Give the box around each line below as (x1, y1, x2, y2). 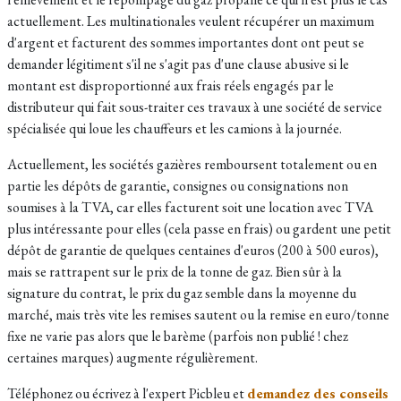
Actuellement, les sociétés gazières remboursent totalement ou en (7, 155, 377, 174)
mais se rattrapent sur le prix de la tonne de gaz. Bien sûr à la (7, 262, 342, 281)
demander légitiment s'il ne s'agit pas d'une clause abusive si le (7, 55, 349, 73)
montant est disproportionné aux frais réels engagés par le (7, 76, 334, 95)
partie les (7, 176, 62, 195)
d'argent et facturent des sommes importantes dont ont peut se (7, 33, 364, 52)
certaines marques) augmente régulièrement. (7, 348, 258, 367)
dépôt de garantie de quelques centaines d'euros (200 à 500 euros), (7, 241, 379, 260)
